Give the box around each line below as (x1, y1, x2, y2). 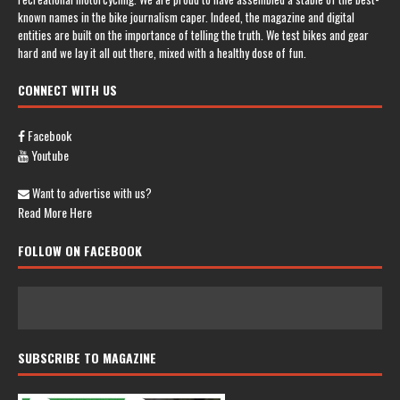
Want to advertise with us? (29, 183, 152, 202)
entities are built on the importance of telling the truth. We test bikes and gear (18, 25, 369, 44)
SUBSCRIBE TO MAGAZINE (18, 347, 156, 367)
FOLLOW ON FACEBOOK (18, 240, 142, 260)
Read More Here (18, 202, 92, 221)
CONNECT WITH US (18, 79, 117, 99)
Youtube (29, 145, 69, 164)
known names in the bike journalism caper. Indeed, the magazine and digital (18, 7, 354, 26)
